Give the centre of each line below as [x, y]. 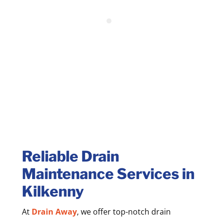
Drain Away [54, 211]
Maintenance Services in [108, 173]
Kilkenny [53, 191]
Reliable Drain [70, 156]
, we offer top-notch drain [124, 211]
